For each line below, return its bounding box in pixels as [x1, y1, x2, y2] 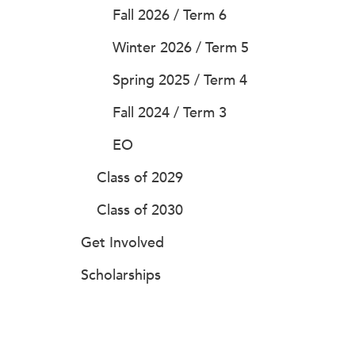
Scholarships [81, 266, 161, 284]
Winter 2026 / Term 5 [113, 39, 249, 56]
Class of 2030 [97, 201, 183, 219]
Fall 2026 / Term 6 [113, 6, 227, 24]
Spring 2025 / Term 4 [113, 71, 247, 89]
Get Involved [81, 234, 164, 251]
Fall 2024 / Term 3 [113, 104, 227, 121]
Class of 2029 [97, 169, 183, 186]
